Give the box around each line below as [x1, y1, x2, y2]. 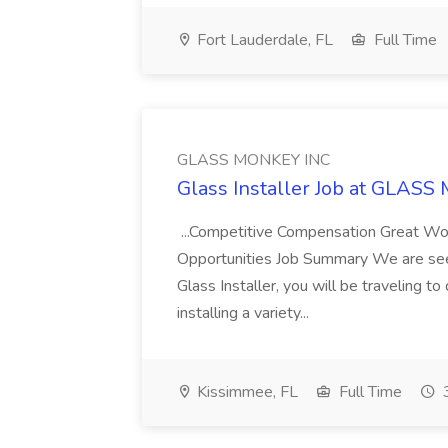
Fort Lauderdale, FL [193, 29, 333, 51]
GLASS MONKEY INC [177, 149, 330, 171]
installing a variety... [177, 302, 313, 324]
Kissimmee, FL [193, 381, 298, 403]
